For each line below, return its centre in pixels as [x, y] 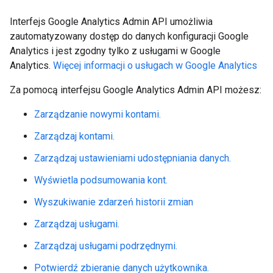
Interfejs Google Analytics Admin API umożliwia [111, 22]
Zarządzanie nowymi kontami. [97, 114]
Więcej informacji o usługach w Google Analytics [155, 66]
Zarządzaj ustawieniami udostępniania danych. [133, 158]
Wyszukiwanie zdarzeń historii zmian [114, 202]
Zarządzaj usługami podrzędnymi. [106, 246]
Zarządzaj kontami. [74, 136]
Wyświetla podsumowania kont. [101, 180]
